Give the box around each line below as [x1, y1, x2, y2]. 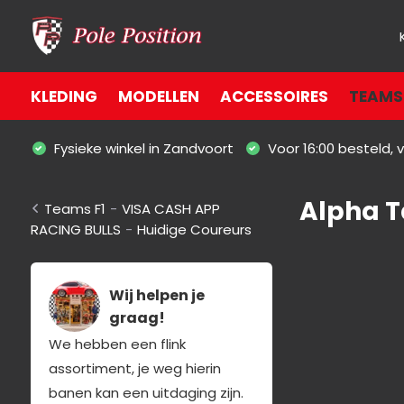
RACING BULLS [30, 220, 121, 239]
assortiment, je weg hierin [48, 359, 221, 378]
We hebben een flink [48, 335, 186, 353]
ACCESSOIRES [219, 85, 328, 107]
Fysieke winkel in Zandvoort [50, 138, 234, 158]
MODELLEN [117, 85, 199, 107]
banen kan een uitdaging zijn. [48, 383, 243, 402]
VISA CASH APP [121, 199, 220, 218]
